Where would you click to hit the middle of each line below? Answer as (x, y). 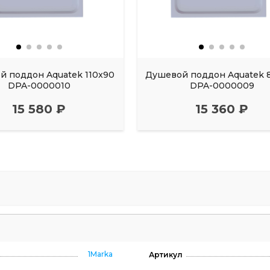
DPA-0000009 (222, 86)
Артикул (165, 255)
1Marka (100, 254)
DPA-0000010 (39, 86)
